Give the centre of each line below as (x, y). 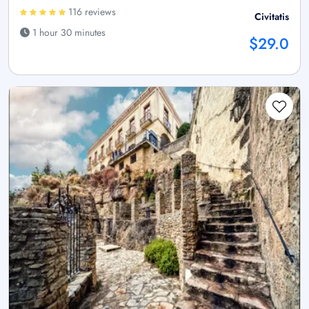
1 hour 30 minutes (68, 33)
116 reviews (91, 12)
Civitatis (272, 17)
